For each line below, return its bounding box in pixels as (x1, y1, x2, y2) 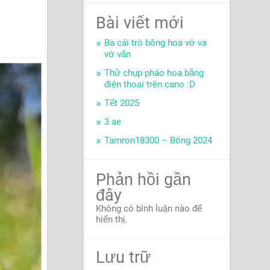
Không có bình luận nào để (95, 203, 202, 215)
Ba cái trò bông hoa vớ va (104, 37, 207, 49)
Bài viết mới (95, 13, 184, 33)
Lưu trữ (95, 248, 151, 268)
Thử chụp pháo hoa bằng (104, 67, 204, 79)
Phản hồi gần (95, 170, 191, 190)
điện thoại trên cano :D (104, 79, 195, 90)
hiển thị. (95, 214, 127, 225)
